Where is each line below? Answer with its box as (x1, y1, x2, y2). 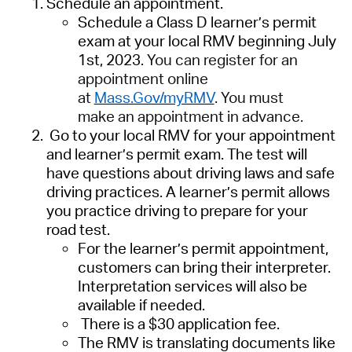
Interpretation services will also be (77, 277, 307, 296)
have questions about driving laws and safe (46, 163, 335, 183)
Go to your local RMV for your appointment (49, 126, 335, 145)
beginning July (237, 31, 336, 51)
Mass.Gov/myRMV (93, 88, 214, 108)
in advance (226, 107, 300, 126)
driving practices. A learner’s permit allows (46, 182, 330, 202)
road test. (46, 220, 110, 240)
